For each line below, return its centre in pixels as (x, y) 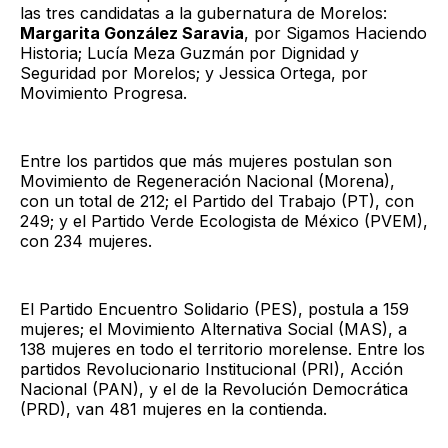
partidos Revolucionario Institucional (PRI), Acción (211, 368)
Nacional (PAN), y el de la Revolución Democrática (214, 388)
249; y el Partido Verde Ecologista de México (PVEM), (224, 220)
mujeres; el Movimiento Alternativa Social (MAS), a (213, 328)
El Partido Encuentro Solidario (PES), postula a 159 (214, 308)
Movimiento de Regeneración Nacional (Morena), (207, 180)
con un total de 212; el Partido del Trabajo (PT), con (217, 200)
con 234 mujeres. (86, 240)
